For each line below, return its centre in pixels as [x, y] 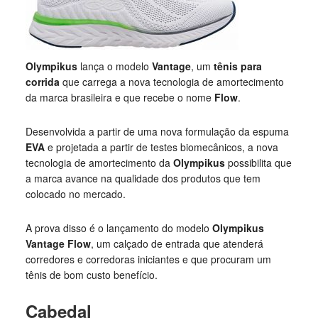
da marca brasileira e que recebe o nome [120, 97]
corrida [42, 82]
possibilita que [258, 163]
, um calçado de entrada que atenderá [177, 243]
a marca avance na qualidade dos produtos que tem [143, 178]
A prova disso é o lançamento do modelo [119, 228]
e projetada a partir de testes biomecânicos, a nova [163, 147]
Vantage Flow [58, 243]
